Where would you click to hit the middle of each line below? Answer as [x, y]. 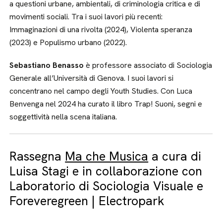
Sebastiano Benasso [47, 65]
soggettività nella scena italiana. [63, 117]
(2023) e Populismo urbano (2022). [68, 42]
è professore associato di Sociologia [148, 65]
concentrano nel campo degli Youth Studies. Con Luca [101, 91]
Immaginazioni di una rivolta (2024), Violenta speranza [101, 29]
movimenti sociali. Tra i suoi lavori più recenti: [86, 17]
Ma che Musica [107, 156]
